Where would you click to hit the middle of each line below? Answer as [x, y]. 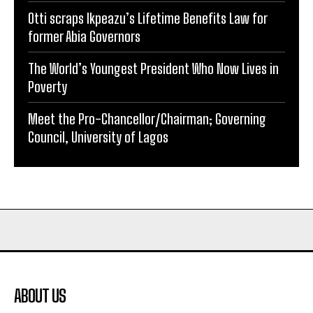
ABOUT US [40, 296]
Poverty [48, 86]
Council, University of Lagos [100, 137]
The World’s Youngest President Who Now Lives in [153, 68]
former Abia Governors [84, 36]
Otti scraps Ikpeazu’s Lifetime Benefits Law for [148, 18]
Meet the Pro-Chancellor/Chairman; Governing [147, 118]
